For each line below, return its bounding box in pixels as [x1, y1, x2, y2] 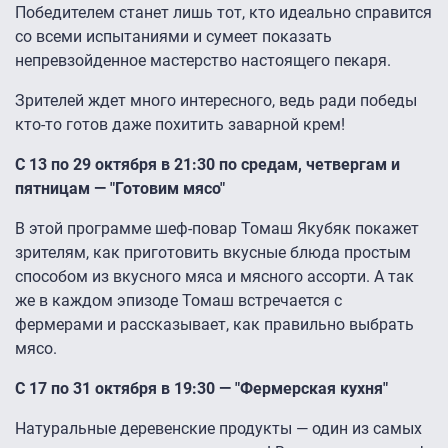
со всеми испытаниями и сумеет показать [15, 27, 332, 47]
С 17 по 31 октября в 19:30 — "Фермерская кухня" [15, 379, 388, 399]
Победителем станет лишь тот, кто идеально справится [15, 3, 432, 23]
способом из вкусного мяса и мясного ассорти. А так [15, 267, 414, 287]
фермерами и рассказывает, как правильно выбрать [15, 315, 414, 335]
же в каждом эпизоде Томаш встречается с [15, 291, 342, 311]
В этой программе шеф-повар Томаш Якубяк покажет [15, 219, 419, 239]
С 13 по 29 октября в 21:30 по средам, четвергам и [15, 155, 400, 175]
